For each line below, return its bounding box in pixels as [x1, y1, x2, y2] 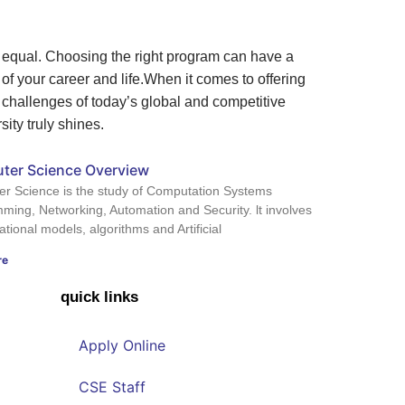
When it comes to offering [144, 71, 306, 87]
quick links [61, 287, 138, 306]
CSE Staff [79, 377, 146, 396]
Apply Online [79, 335, 165, 354]
